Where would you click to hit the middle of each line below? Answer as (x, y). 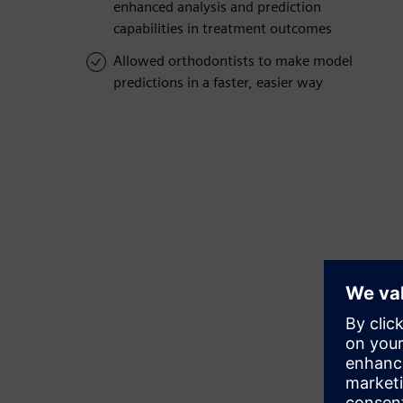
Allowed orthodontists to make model (233, 61)
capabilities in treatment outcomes (223, 29)
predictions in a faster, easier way (218, 83)
